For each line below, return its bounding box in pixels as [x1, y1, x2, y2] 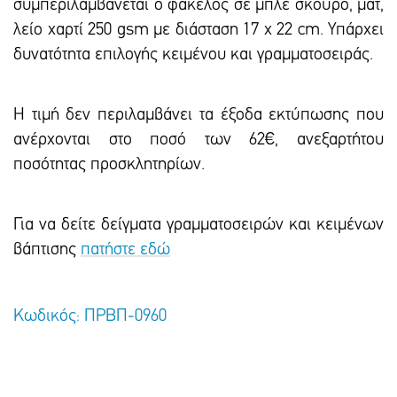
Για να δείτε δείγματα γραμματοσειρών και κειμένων [13, 215, 384, 234]
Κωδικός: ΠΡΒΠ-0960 [13, 307, 167, 325]
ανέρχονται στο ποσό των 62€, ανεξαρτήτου [13, 130, 384, 149]
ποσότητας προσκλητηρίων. [13, 155, 205, 174]
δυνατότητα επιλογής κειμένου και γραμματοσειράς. [13, 45, 373, 64]
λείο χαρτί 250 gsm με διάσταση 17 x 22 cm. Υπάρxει [13, 20, 384, 39]
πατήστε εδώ [81, 240, 170, 259]
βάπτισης [13, 240, 81, 259]
